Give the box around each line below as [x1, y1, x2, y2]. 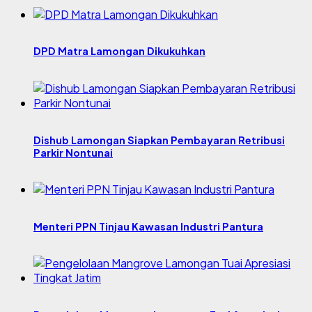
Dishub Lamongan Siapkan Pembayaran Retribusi [33, 133, 285, 146]
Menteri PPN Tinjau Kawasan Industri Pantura [33, 219, 263, 233]
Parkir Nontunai [33, 146, 113, 159]
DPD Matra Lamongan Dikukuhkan [33, 45, 205, 58]
